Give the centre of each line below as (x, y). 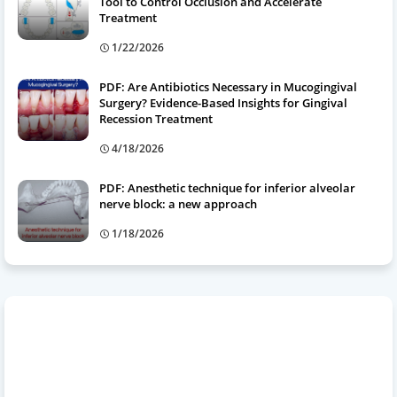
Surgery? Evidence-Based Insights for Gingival (223, 103)
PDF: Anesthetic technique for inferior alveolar (227, 188)
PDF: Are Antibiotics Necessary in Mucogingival (228, 87)
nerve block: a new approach (178, 204)
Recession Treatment (156, 119)
